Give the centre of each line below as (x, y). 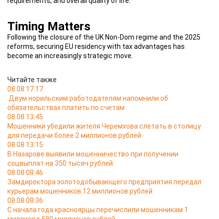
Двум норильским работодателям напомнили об (88, 98)
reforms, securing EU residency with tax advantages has (96, 46)
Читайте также (32, 80)
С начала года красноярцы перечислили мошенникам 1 (98, 210)
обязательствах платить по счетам (66, 108)
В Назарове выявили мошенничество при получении (93, 154)
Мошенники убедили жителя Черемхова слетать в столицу (104, 126)
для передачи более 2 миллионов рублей (74, 135)
